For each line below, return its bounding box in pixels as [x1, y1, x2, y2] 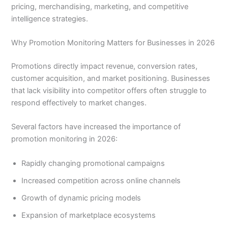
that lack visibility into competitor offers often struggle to [11, 86, 207, 96]
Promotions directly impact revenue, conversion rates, [11, 62, 198, 71]
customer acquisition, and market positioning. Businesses [11, 74, 211, 83]
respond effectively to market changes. [11, 98, 147, 108]
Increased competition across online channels [21, 176, 181, 185]
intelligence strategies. [11, 14, 89, 23]
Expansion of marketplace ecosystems [21, 210, 156, 220]
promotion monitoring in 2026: [11, 134, 118, 144]
